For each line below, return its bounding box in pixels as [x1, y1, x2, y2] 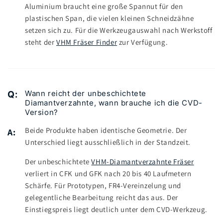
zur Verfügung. [117, 37, 168, 47]
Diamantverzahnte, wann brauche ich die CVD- [25, 98, 203, 108]
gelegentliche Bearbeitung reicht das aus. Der [25, 193, 179, 203]
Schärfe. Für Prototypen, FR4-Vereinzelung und [25, 181, 182, 191]
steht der [25, 37, 56, 47]
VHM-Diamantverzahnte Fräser [91, 157, 194, 167]
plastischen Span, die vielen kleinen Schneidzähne [25, 13, 194, 23]
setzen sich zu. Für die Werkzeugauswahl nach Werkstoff [25, 25, 213, 35]
